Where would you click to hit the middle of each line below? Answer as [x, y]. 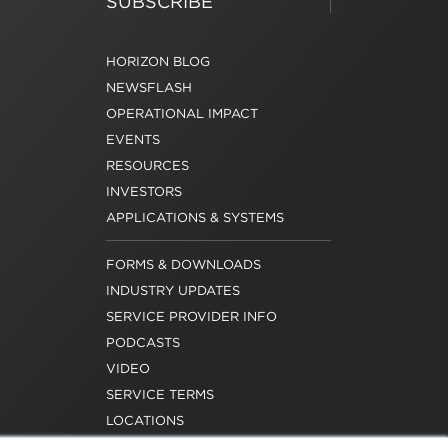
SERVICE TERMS [160, 394]
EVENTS [133, 139]
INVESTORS [144, 191]
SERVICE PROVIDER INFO [192, 316]
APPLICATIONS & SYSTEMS [195, 217]
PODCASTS [143, 342]
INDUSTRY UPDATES [173, 290]
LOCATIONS [145, 420]
